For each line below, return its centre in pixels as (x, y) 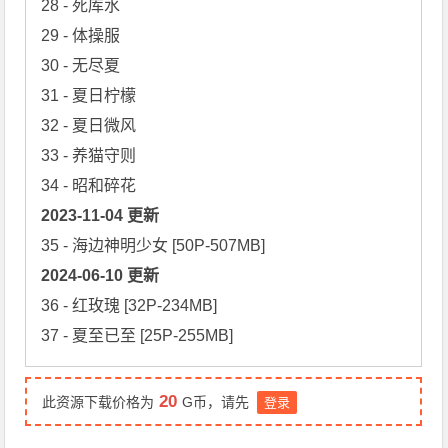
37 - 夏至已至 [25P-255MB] (137, 335)
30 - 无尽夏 (81, 65)
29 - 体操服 (81, 35)
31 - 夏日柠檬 (89, 95)
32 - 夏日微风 (89, 125)
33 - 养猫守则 (89, 155)
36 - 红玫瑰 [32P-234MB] (129, 305)
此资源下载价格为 (98, 401)
